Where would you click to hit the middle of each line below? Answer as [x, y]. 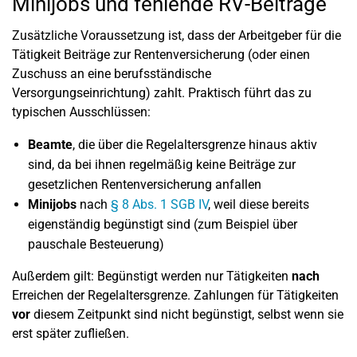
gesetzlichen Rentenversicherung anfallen [145, 184]
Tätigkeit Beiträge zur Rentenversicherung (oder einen [161, 55]
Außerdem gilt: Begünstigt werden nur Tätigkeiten [152, 276]
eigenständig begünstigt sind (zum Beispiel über [163, 224]
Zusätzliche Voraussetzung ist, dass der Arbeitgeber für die [177, 35]
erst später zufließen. [71, 333]
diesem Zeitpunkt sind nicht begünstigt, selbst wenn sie [187, 314]
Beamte [50, 145]
